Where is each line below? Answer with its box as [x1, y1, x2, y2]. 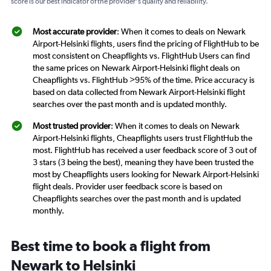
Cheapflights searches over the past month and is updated [33, 194, 241, 204]
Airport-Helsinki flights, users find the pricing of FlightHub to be [33, 39, 259, 49]
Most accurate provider [33, 27, 117, 37]
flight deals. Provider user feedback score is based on [33, 181, 223, 192]
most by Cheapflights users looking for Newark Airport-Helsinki [33, 169, 259, 180]
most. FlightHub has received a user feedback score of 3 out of [33, 145, 256, 155]
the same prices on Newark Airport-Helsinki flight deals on [33, 63, 240, 73]
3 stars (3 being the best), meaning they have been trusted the [33, 157, 253, 168]
